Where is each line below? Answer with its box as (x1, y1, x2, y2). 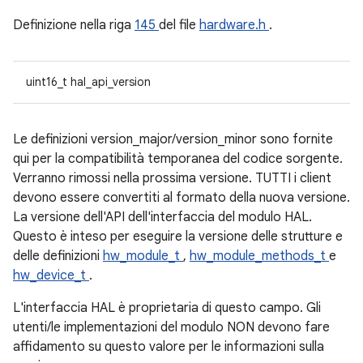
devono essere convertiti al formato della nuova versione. (13, 190, 350, 206)
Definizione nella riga (13, 17, 135, 33)
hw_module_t (103, 248, 183, 264)
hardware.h (199, 17, 269, 33)
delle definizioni (13, 248, 103, 264)
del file (159, 17, 199, 33)
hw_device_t (13, 267, 89, 284)
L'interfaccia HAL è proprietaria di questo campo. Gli (13, 300, 321, 316)
